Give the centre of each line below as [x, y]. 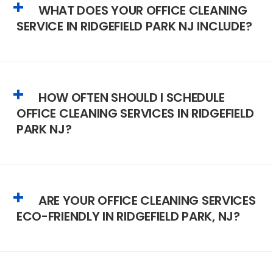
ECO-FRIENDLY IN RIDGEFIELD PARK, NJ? [128, 216]
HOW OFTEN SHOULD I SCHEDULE [131, 98]
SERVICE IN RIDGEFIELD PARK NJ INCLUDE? [134, 27]
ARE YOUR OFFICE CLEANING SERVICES [147, 200]
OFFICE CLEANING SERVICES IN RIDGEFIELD [135, 114]
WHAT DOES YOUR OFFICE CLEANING [143, 11]
